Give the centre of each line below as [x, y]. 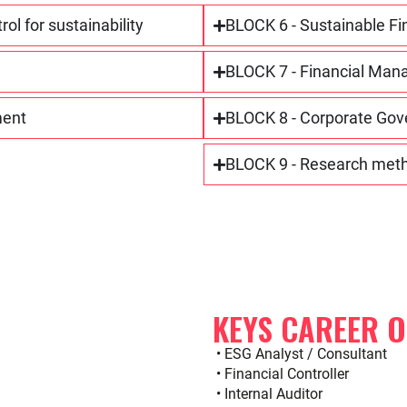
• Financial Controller [281, 374]
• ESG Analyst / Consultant [300, 354]
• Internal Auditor [268, 394]
